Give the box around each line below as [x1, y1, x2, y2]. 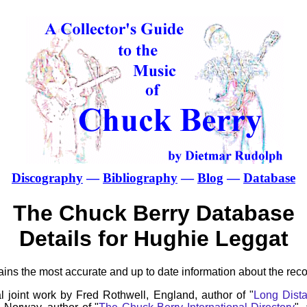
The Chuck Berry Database [12, 200, 295, 225]
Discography [12, 171, 83, 186]
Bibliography [103, 171, 177, 186]
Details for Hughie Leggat [19, 225, 288, 251]
